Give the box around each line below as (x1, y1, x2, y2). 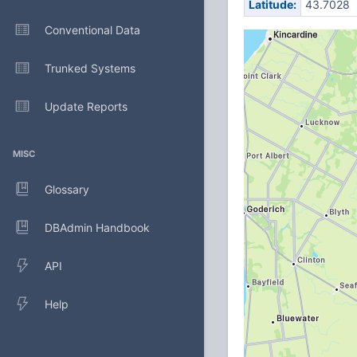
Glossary (45, 182, 89, 196)
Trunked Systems (45, 61, 135, 75)
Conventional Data (45, 22, 140, 37)
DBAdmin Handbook (45, 220, 150, 234)
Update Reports (45, 99, 127, 113)
